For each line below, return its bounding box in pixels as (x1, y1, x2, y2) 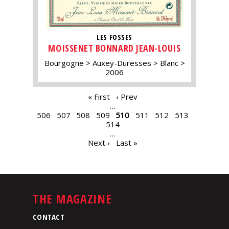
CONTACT (33, 211, 65, 222)
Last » (116, 138, 138, 148)
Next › (88, 138, 110, 148)
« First (88, 91, 110, 102)
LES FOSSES (97, 32, 132, 42)
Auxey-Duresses (92, 58, 151, 68)
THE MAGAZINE (33, 190, 111, 207)
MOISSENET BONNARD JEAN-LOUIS (48, 42, 181, 55)
